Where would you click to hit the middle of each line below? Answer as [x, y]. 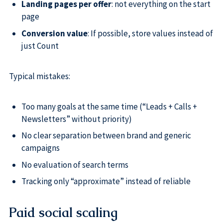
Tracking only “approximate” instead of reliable [106, 181]
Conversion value [54, 33]
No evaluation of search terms [75, 165]
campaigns [40, 148]
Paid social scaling [63, 212]
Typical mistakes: [39, 76]
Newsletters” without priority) [76, 119]
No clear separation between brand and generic [106, 136]
